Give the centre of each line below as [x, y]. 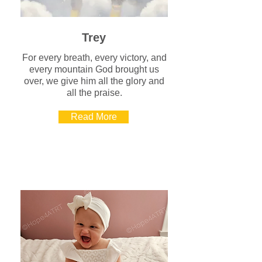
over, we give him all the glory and [94, 81]
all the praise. [94, 93]
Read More [94, 117]
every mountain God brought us [94, 69]
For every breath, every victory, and [94, 58]
